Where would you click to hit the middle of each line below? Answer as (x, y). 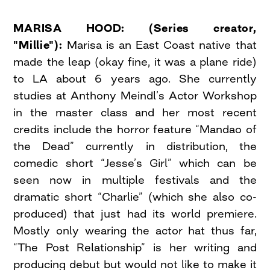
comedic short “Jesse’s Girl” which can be (135, 163)
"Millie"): (38, 45)
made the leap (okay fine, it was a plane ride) (135, 62)
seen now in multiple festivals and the (135, 180)
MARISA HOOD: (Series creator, (135, 28)
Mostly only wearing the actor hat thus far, (135, 231)
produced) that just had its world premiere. (135, 214)
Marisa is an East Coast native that (159, 45)
